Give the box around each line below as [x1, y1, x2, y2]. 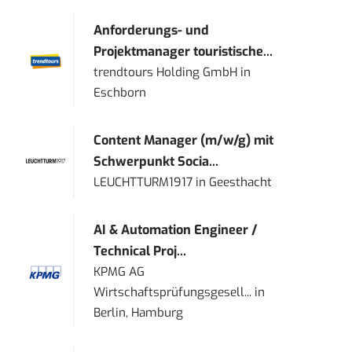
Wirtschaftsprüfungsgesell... [93, 284, 252, 301]
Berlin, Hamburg [93, 305, 184, 321]
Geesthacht [209, 174, 273, 191]
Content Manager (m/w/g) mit [93, 132, 274, 149]
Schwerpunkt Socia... [93, 153, 219, 170]
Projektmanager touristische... [93, 43, 273, 60]
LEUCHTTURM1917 [93, 174, 193, 191]
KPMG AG [93, 264, 145, 280]
